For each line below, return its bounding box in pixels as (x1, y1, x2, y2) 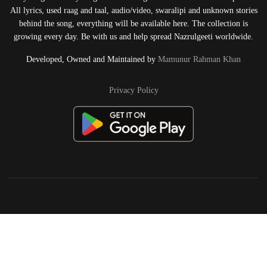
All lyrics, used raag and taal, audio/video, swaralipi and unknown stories (10, 4, 257, 15)
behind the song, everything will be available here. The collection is (19, 17, 248, 29)
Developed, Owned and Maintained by (26, 53, 158, 64)
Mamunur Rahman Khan (158, 53, 241, 64)
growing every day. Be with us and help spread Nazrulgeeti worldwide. (14, 30, 253, 42)
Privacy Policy (108, 84, 159, 95)
